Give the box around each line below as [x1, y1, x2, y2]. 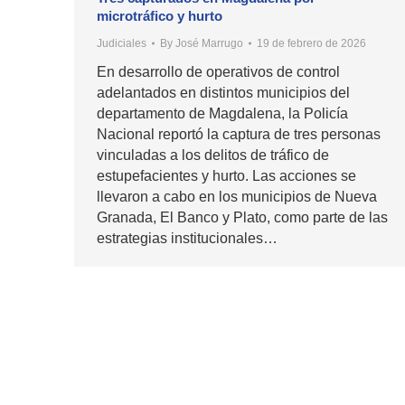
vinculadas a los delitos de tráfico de [97, 147, 329, 164]
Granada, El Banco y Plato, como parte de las [97, 210, 388, 226]
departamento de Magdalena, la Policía [97, 106, 348, 122]
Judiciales [97, 37, 146, 51]
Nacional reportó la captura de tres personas [97, 127, 381, 143]
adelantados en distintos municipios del [97, 85, 350, 101]
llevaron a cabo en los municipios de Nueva [97, 189, 377, 205]
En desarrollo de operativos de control [97, 64, 340, 80]
